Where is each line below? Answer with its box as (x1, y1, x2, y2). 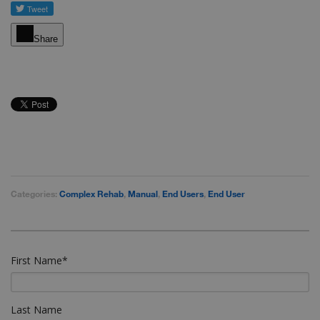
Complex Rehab (59, 187, 124, 199)
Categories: (11, 187, 59, 199)
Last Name (11, 302, 62, 316)
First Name (11, 253, 62, 267)
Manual (128, 187, 158, 199)
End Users (162, 187, 204, 199)
